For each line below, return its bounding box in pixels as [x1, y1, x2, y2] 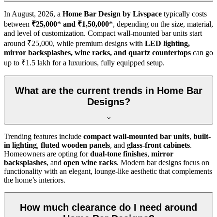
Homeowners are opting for [4, 150, 90, 158]
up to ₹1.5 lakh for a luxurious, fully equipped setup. [4, 59, 165, 67]
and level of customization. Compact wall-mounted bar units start [4, 29, 202, 37]
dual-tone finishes [90, 150, 147, 158]
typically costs [162, 10, 207, 18]
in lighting [4, 141, 37, 150]
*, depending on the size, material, [109, 20, 213, 28]
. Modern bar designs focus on [117, 158, 209, 167]
